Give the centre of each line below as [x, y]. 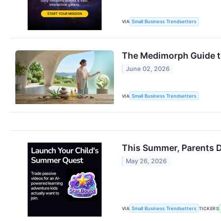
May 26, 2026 [147, 161]
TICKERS [209, 208]
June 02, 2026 [148, 69]
